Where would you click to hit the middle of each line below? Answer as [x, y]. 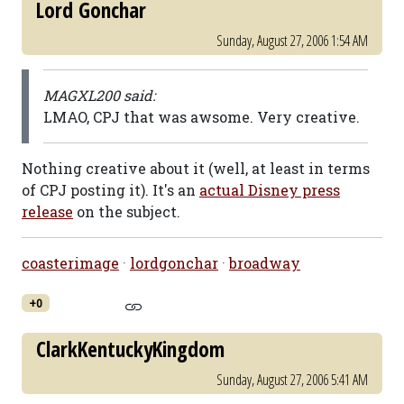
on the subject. [127, 211]
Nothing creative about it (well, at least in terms [196, 168]
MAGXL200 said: [99, 95]
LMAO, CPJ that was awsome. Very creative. [202, 117]
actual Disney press [270, 190]
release [47, 211]
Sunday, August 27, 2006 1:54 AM [292, 41]
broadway [265, 263]
